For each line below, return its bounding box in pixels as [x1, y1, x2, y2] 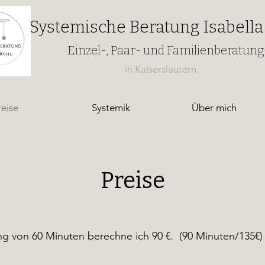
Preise [100, 167, 165, 194]
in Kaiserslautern [125, 63, 199, 75]
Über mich [192, 102, 237, 114]
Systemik [92, 102, 130, 114]
